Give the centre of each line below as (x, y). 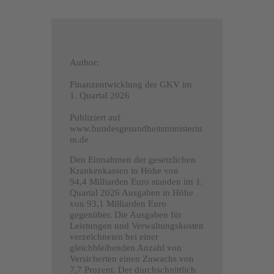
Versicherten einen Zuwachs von (132, 258)
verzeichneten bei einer (114, 236)
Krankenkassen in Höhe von (124, 170)
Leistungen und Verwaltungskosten (137, 225)
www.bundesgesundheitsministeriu (136, 128)
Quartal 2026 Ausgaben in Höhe (131, 192)
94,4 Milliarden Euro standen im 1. (136, 181)
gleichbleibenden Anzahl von (126, 247)
